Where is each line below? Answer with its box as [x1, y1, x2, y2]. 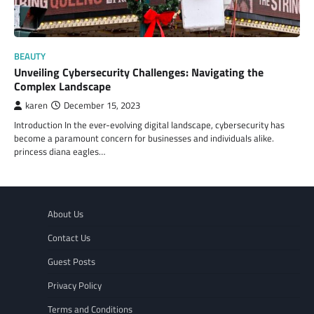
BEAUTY [14, 49, 46, 63]
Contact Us [48, 230, 90, 245]
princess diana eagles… [14, 144, 105, 158]
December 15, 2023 [64, 98, 140, 112]
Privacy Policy [48, 278, 102, 292]
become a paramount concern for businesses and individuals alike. [14, 130, 274, 145]
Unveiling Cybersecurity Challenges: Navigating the [14, 63, 264, 81]
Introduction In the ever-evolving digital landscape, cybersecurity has [14, 117, 285, 132]
